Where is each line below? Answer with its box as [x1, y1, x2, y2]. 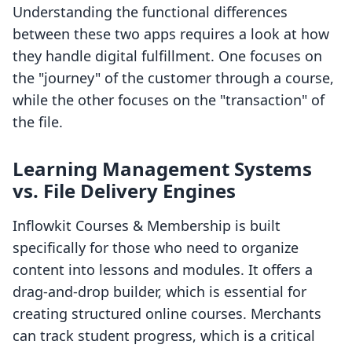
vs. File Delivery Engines [13, 178, 236, 204]
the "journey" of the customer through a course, [13, 68, 334, 88]
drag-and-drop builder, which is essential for [13, 282, 306, 302]
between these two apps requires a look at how [13, 24, 329, 44]
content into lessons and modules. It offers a [13, 260, 313, 280]
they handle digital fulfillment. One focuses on [13, 46, 322, 66]
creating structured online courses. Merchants [13, 304, 321, 324]
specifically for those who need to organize [13, 238, 299, 258]
